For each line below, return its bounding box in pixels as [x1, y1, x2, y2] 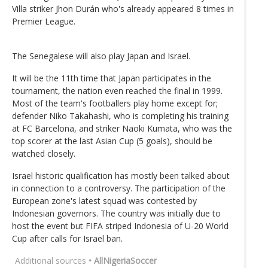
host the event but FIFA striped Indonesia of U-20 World [12, 220, 229, 232]
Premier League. [12, 16, 75, 28]
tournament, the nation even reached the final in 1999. [12, 85, 223, 97]
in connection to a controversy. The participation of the [12, 182, 226, 194]
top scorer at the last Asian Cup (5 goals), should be [12, 135, 212, 147]
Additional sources [15, 255, 86, 267]
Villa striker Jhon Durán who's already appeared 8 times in [12, 3, 234, 15]
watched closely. [12, 148, 75, 160]
